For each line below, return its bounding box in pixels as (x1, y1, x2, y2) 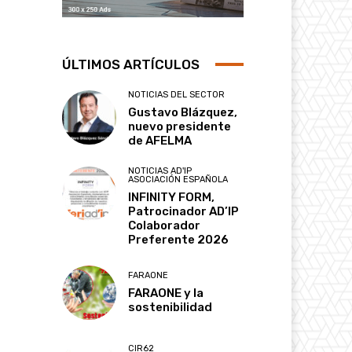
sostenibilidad (128, 300, 213, 315)
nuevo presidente (128, 119, 232, 134)
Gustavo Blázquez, (128, 104, 238, 119)
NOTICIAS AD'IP (128, 165, 192, 176)
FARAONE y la (128, 286, 204, 301)
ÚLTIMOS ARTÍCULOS (62, 56, 200, 72)
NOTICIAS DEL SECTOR (128, 89, 225, 100)
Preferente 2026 (128, 232, 229, 247)
